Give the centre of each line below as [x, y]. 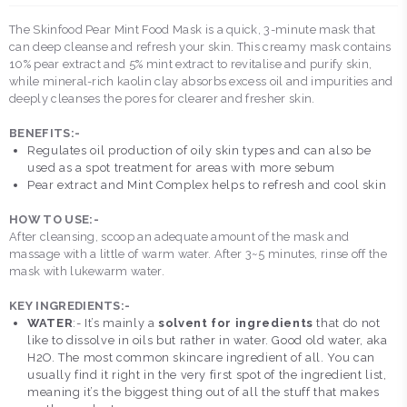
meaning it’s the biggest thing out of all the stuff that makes [203, 392]
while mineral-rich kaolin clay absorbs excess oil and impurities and [201, 82]
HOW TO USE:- [54, 220]
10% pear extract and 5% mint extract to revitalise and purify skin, [191, 65]
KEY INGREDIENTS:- [70, 306]
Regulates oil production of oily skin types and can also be [199, 151]
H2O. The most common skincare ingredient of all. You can [201, 358]
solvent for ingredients [236, 323]
